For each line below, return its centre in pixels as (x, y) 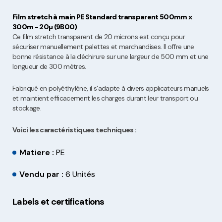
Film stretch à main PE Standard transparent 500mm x (102, 17)
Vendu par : (42, 174)
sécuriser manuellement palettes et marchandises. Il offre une (103, 47)
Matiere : (38, 153)
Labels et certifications (58, 202)
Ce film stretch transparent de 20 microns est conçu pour (99, 37)
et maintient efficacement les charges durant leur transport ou (105, 98)
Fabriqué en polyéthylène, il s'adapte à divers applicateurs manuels (111, 88)
